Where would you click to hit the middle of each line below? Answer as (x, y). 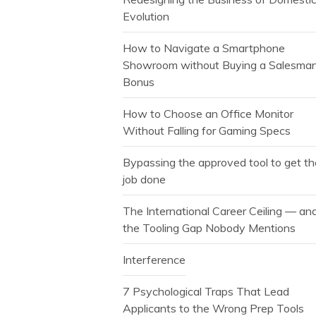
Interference (154, 260)
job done (145, 180)
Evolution (146, 17)
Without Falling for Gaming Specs (207, 131)
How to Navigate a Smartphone (204, 48)
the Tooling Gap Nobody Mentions (209, 228)
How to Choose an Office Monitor (208, 114)
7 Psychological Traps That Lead (206, 292)
